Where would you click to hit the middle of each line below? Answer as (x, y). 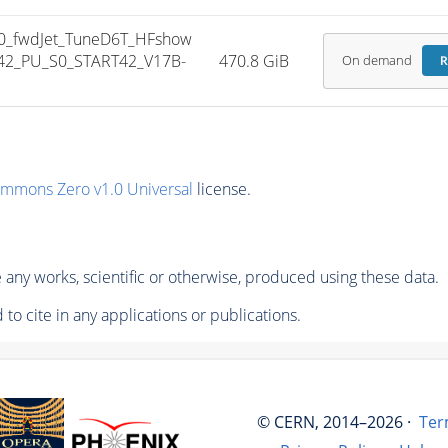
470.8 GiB (254, 60)
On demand (376, 61)
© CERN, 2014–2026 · (333, 421)
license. (221, 189)
